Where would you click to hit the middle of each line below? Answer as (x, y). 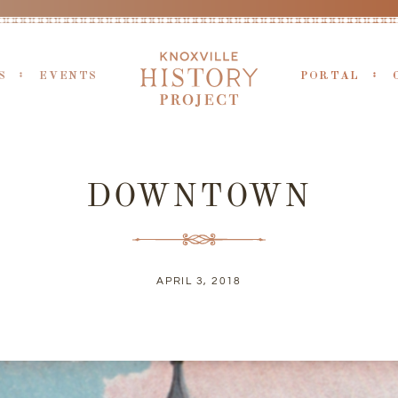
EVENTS (68, 76)
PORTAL (330, 76)
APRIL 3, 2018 (199, 281)
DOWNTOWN (199, 198)
